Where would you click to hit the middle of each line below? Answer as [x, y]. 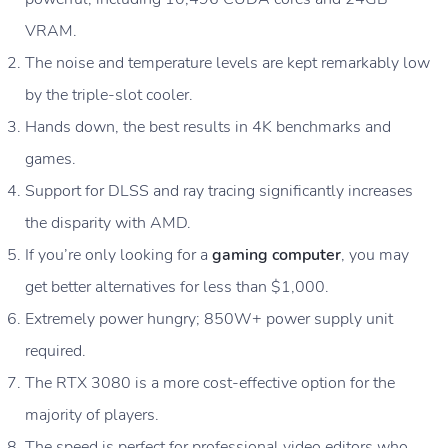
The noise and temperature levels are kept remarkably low [227, 63]
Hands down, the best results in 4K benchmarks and [208, 127]
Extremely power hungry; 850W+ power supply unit [209, 319]
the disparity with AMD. [108, 223]
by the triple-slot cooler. [109, 95]
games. [50, 159]
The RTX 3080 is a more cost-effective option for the [210, 383]
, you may [375, 255]
